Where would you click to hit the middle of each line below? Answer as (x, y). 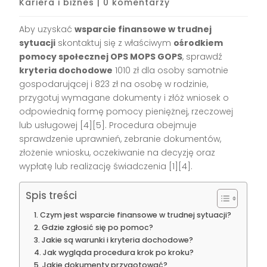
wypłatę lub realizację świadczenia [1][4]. (106, 166)
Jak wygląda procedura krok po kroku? (118, 252)
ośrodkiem (198, 43)
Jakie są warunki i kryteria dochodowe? (117, 240)
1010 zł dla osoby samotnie (171, 70)
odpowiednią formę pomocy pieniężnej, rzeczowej (126, 111)
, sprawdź (203, 56)
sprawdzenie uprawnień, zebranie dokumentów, (120, 139)
